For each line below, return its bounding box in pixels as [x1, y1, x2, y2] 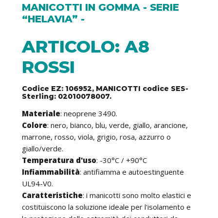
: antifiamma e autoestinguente [80, 167, 184, 177]
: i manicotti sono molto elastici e [83, 190, 191, 200]
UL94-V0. [22, 179, 53, 189]
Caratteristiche [22, 190, 83, 200]
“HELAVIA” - [22, 13, 85, 25]
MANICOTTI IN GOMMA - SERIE [22, 1, 179, 14]
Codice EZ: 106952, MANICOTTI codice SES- [22, 84, 188, 93]
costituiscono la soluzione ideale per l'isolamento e [22, 202, 191, 212]
